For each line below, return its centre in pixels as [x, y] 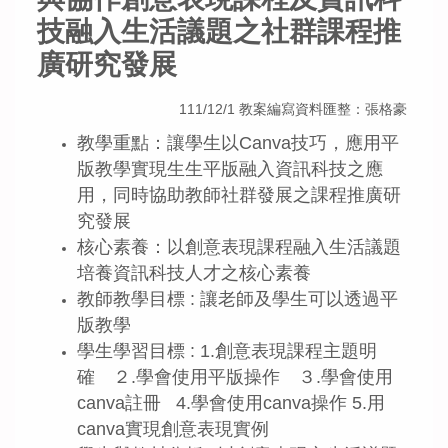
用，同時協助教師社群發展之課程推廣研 [239, 195]
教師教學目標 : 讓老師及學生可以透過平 [237, 299]
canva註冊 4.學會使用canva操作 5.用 [231, 403]
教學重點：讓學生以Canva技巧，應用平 [238, 143]
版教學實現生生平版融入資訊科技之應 [230, 169]
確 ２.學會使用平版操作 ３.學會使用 [235, 377]
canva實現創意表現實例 [173, 429]
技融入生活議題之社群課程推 [219, 31]
